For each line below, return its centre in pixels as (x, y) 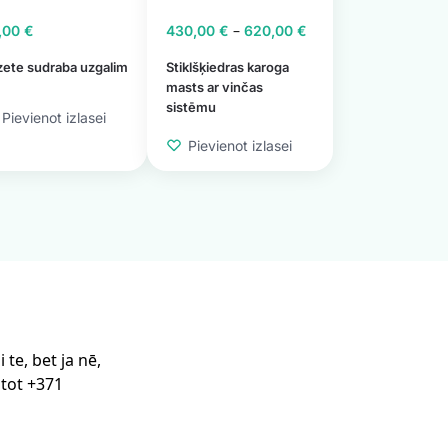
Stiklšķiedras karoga (227, 67)
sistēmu (190, 107)
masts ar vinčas (214, 87)
